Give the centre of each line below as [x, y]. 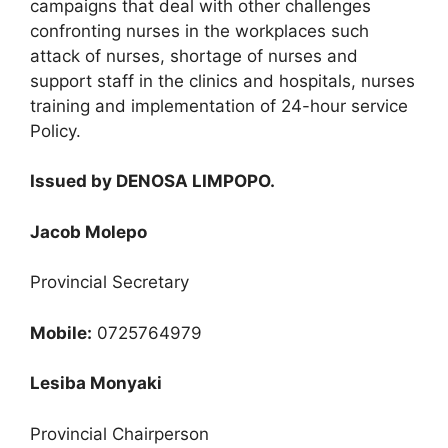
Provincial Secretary [109, 282]
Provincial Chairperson [119, 433]
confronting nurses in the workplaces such [199, 30]
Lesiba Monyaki [96, 383]
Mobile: [61, 332]
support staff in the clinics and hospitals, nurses [222, 80]
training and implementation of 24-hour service [219, 105]
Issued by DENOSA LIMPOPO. [152, 181]
